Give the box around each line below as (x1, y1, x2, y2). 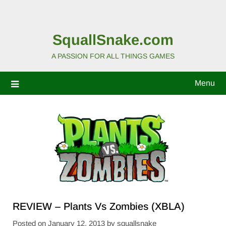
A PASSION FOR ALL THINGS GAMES (51, 52, 175, 60)
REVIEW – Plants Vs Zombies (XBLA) (13, 201, 185, 212)
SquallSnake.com (52, 32, 174, 48)
